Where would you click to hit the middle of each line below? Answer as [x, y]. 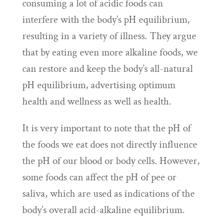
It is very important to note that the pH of [106, 128]
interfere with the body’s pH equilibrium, [106, 20]
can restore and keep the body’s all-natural [107, 69]
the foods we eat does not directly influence [110, 144]
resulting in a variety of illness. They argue [109, 36]
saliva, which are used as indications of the [108, 194]
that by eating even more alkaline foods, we [110, 52]
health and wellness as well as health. [97, 101]
